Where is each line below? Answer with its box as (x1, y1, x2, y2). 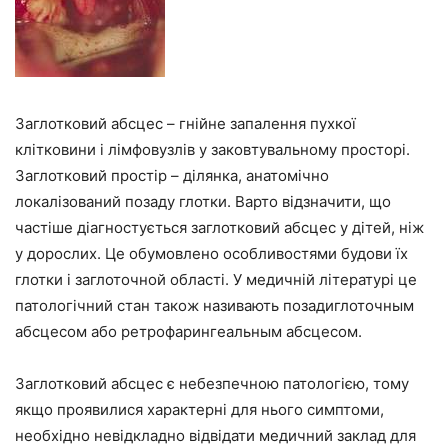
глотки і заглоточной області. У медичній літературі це (15, 270, 417, 289)
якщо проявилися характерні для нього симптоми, (15, 400, 384, 419)
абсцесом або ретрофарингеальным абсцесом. (15, 322, 362, 341)
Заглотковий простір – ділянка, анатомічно (15, 166, 329, 185)
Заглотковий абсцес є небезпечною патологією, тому (15, 374, 409, 393)
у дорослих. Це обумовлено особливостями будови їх (15, 244, 408, 263)
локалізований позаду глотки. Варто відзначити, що (15, 192, 391, 211)
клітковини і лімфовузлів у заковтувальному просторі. (15, 140, 410, 159)
